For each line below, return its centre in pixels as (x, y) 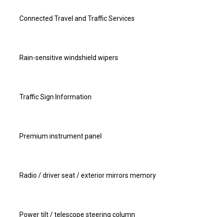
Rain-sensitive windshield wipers (69, 58)
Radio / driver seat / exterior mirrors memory (88, 175)
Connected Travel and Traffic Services (77, 18)
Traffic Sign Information (55, 97)
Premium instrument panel (61, 136)
